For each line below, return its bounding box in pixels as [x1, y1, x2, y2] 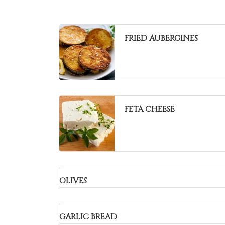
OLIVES [59, 175, 87, 186]
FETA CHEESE [125, 104, 175, 115]
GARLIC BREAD [59, 211, 117, 222]
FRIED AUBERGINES [125, 33, 198, 44]
